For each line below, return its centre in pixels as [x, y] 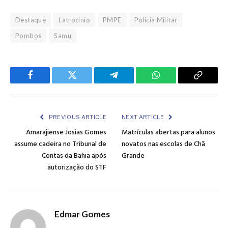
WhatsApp [175, 83]
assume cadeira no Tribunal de [60, 145]
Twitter [85, 83]
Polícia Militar [156, 20]
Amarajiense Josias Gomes [66, 133]
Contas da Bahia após [74, 156]
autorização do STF [77, 168]
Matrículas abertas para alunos [168, 133]
